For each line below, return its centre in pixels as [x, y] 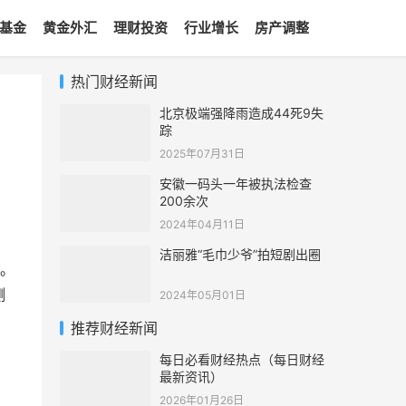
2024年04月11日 [202, 224]
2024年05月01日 [203, 295]
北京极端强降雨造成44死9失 [242, 113]
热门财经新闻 [114, 82]
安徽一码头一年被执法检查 [236, 184]
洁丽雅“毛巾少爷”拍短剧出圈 [240, 254]
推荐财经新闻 [114, 328]
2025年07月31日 [202, 154]
